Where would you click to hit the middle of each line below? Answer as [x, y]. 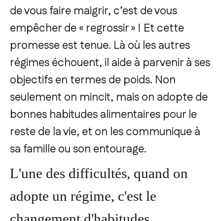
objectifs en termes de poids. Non [93, 80]
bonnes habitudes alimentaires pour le [103, 114]
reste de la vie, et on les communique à [105, 132]
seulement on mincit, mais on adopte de [109, 97]
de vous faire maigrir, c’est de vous [93, 11]
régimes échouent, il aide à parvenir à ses [110, 63]
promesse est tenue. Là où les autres [100, 45]
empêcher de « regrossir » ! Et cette [97, 28]
